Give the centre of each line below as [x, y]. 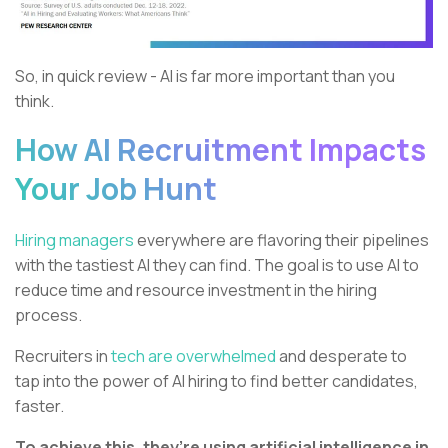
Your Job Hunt [116, 188]
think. [34, 100]
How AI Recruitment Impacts [220, 149]
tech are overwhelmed [192, 355]
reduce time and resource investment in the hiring [196, 289]
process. [48, 314]
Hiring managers [74, 239]
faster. [39, 405]
